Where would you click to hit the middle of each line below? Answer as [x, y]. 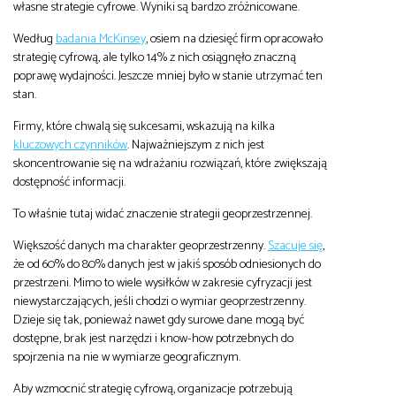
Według [34, 38]
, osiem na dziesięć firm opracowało [234, 38]
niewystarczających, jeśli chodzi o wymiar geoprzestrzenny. [160, 301]
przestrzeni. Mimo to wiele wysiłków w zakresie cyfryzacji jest [163, 282]
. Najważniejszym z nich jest [196, 145]
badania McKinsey [101, 38]
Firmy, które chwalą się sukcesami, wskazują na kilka [144, 126]
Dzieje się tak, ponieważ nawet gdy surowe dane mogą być [159, 320]
